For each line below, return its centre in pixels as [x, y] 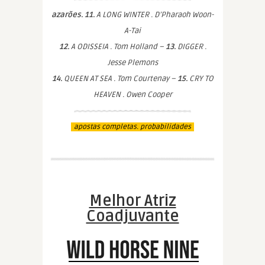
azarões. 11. [73, 15]
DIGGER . [191, 47]
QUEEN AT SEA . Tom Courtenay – [119, 79]
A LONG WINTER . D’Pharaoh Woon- [154, 15]
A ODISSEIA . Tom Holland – [117, 47]
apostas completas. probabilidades [132, 127]
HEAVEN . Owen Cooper [132, 95]
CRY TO [200, 79]
